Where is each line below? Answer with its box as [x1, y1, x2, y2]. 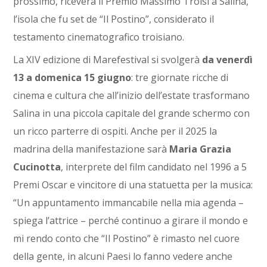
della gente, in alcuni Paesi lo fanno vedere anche [13, 250, 233, 263]
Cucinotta [13, 160, 61, 174]
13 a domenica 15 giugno [13, 71, 132, 85]
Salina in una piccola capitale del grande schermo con [13, 107, 250, 120]
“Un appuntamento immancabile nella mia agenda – [13, 196, 244, 210]
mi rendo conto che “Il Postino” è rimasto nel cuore [13, 232, 240, 246]
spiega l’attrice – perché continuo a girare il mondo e [13, 214, 249, 228]
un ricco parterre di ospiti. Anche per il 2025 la [13, 125, 218, 138]
